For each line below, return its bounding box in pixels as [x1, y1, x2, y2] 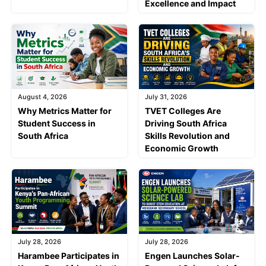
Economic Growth [145, 142, 218, 153]
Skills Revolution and [145, 130, 230, 141]
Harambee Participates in [18, 250, 119, 261]
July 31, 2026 [145, 92, 187, 101]
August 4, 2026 [18, 92, 67, 101]
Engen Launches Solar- [145, 250, 240, 261]
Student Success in [18, 118, 96, 128]
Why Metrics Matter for [18, 105, 112, 116]
